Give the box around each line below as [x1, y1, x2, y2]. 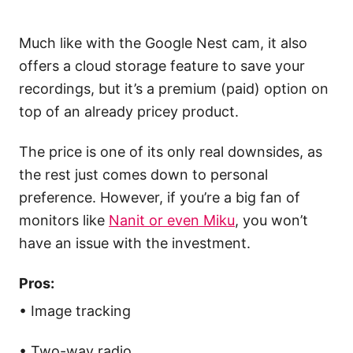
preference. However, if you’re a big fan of [19, 189, 300, 206]
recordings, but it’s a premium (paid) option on [19, 80, 329, 98]
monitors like [19, 212, 109, 229]
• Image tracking [19, 303, 131, 320]
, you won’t [235, 212, 308, 229]
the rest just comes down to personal [19, 166, 268, 184]
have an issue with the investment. [19, 235, 251, 252]
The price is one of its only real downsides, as [19, 143, 322, 161]
